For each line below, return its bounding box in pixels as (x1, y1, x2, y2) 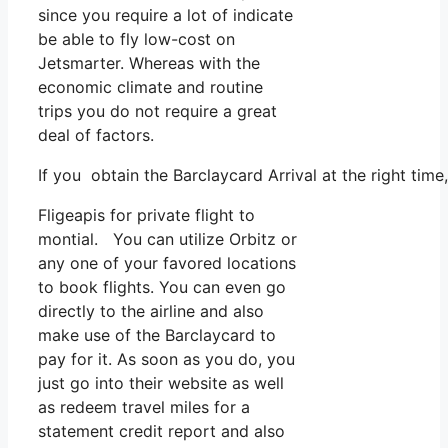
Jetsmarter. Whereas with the (38, 52, 260, 73)
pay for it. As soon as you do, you (38, 348, 295, 369)
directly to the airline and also (38, 300, 264, 321)
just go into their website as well (38, 372, 284, 393)
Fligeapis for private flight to (38, 204, 255, 225)
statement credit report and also (38, 420, 285, 441)
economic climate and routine (38, 76, 263, 97)
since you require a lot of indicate (38, 4, 293, 25)
